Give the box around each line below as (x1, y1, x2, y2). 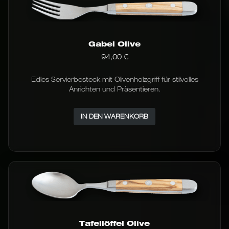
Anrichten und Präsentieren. (68, 85, 161, 94)
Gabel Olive (88, 39, 141, 49)
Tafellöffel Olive (79, 219, 150, 228)
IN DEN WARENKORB (81, 112, 148, 121)
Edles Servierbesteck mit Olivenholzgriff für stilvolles (31, 75, 198, 84)
